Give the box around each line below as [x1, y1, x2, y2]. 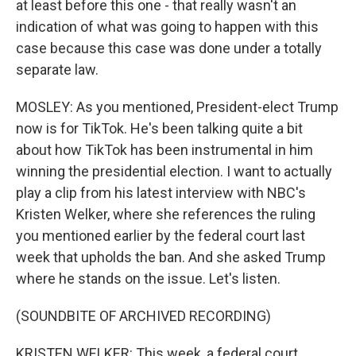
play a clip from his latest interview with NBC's [16, 184, 306, 201]
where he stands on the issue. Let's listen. [16, 270, 281, 287]
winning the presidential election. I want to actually [16, 163, 332, 180]
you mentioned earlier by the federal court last [16, 227, 305, 244]
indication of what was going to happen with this [16, 18, 319, 35]
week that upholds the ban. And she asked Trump [16, 249, 326, 265]
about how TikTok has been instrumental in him [16, 141, 313, 158]
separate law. [16, 61, 99, 78]
